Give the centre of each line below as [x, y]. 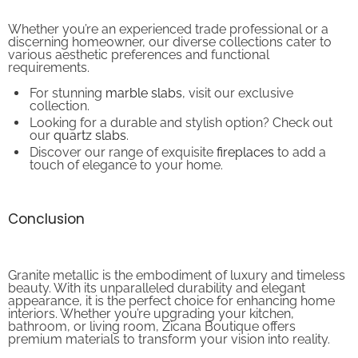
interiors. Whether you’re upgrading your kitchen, [151, 300]
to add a [300, 139]
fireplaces [245, 139]
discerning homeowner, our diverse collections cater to [170, 29]
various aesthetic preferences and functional [139, 42]
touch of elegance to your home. [126, 152]
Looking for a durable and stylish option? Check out [181, 109]
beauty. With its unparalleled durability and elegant [157, 275]
